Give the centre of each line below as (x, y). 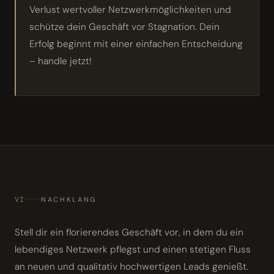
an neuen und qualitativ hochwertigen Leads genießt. (131, 266)
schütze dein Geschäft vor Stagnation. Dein (124, 27)
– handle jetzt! (61, 61)
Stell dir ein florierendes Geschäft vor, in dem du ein (129, 232)
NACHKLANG (69, 199)
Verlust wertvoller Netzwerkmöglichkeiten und (130, 9)
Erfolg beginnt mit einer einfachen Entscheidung (136, 44)
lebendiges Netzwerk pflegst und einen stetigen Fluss (133, 249)
